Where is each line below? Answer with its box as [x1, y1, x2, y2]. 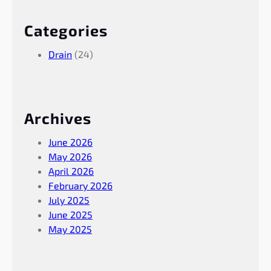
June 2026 [48, 135, 93, 148]
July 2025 [48, 194, 90, 206]
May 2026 [48, 150, 92, 162]
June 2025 [48, 208, 93, 220]
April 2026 [48, 165, 94, 177]
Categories [24, 21, 108, 39]
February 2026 [48, 179, 113, 191]
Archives [24, 108, 91, 127]
